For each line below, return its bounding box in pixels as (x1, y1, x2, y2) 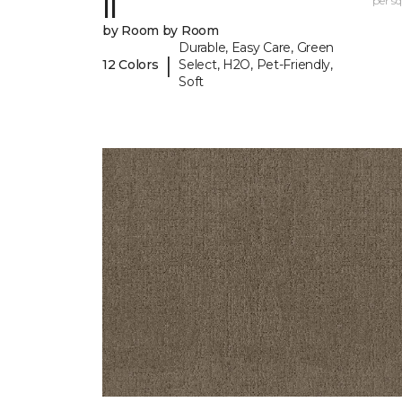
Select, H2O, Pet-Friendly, (179, 57, 333, 74)
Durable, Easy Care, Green (179, 39, 335, 57)
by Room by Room (102, 22, 219, 39)
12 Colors (102, 57, 159, 74)
